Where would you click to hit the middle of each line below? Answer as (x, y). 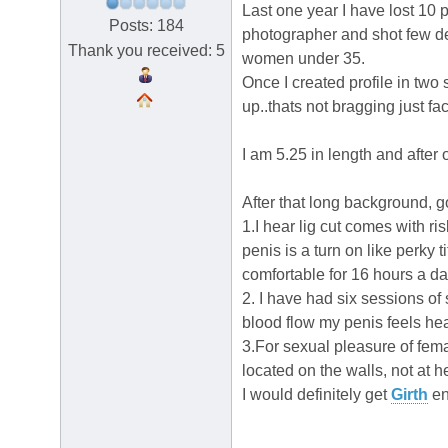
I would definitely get (316, 395)
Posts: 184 (146, 25)
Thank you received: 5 (146, 50)
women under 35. (303, 59)
